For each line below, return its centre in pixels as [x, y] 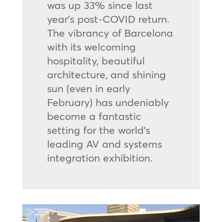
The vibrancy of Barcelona [110, 33]
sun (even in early [88, 88]
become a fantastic [94, 116]
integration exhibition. [100, 158]
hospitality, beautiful [96, 60]
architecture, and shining [106, 74]
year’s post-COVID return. [108, 19]
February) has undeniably [108, 102]
